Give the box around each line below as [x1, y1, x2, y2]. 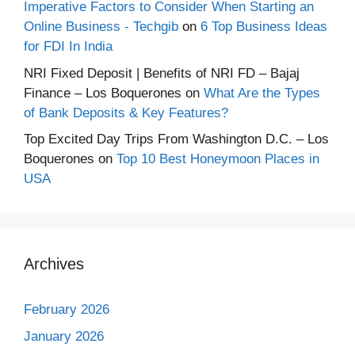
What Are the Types [204, 85, 320, 101]
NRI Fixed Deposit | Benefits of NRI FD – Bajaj [24, 65, 300, 81]
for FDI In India [24, 39, 113, 54]
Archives [24, 255, 84, 273]
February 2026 [24, 302, 109, 317]
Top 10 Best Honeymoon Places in [116, 151, 319, 166]
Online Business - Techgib [24, 19, 178, 34]
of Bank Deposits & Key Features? [24, 105, 228, 120]
